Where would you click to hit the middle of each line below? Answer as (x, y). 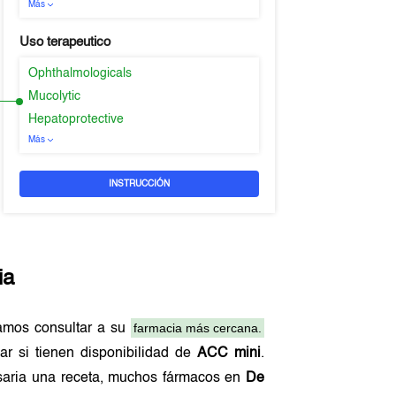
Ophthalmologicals (80, 73)
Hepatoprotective (76, 119)
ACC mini (228, 354)
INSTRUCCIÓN (139, 184)
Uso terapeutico (65, 42)
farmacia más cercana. (197, 328)
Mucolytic (54, 96)
